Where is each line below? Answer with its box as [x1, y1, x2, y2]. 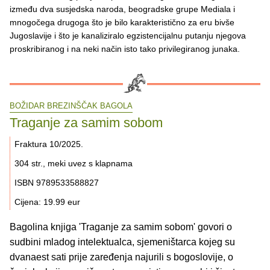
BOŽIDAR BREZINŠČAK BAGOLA [10, 101, 133, 110]
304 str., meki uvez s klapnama [14, 159, 133, 169]
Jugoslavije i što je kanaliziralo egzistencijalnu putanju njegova [10, 30, 246, 40]
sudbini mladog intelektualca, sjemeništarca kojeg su [10, 237, 235, 248]
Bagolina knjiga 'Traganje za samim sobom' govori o [10, 222, 232, 233]
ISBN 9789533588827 [14, 178, 99, 188]
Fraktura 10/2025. [14, 139, 83, 149]
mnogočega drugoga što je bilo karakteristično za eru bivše [10, 17, 234, 27]
